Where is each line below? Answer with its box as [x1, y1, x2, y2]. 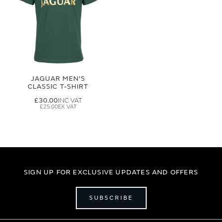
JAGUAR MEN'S [30, 74, 86, 83]
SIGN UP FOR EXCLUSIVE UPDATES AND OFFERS [23, 168, 198, 176]
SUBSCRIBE [89, 194, 133, 202]
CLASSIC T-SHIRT [28, 82, 88, 91]
